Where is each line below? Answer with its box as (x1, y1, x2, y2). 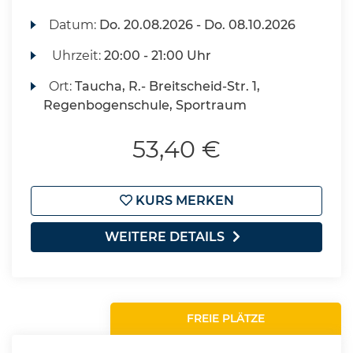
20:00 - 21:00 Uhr (104, 48, 212, 63)
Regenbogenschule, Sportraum (43, 98, 247, 113)
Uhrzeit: (49, 48, 105, 63)
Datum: (49, 17, 100, 32)
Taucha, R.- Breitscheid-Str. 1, (75, 79, 261, 94)
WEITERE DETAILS (105, 229, 225, 244)
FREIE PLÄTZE (187, 311, 266, 325)
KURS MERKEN (132, 193, 234, 208)
